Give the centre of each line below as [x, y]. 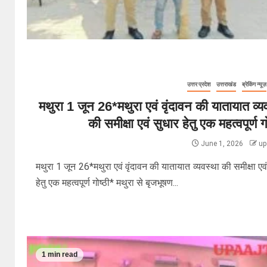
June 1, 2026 [222, 144]
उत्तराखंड [226, 84]
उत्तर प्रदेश [198, 84]
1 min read [60, 255]
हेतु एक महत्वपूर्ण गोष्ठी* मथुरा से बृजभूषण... [107, 183]
